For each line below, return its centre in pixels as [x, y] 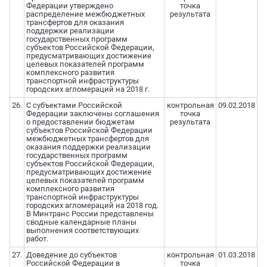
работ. [37, 239]
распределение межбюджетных [85, 14]
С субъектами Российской [74, 105]
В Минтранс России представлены [90, 214]
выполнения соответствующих [82, 231]
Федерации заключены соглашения [92, 114]
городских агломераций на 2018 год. [92, 206]
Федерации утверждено [69, 6]
